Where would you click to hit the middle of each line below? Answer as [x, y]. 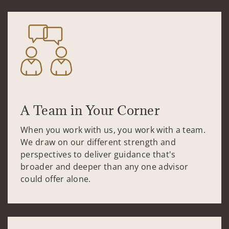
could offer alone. [56, 179]
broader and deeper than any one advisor [105, 166]
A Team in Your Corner [90, 110]
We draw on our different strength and [98, 142]
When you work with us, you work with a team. [114, 130]
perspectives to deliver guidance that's [98, 154]
